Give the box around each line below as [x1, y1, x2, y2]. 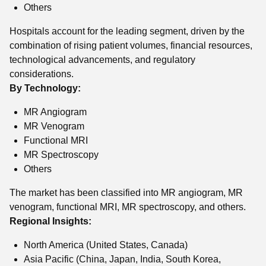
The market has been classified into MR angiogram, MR [9, 188, 243, 198]
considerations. [9, 69, 74, 79]
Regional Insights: [9, 216, 91, 226]
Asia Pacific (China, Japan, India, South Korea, [24, 254, 221, 264]
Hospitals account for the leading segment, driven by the [9, 26, 245, 36]
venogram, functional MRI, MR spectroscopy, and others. [9, 202, 246, 212]
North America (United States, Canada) [24, 240, 188, 250]
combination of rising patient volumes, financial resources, [9, 40, 252, 50]
